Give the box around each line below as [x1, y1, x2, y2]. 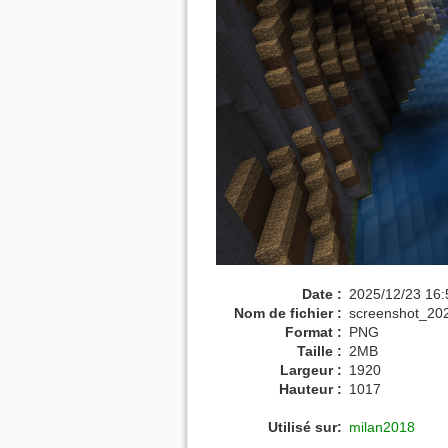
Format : [285, 323, 342, 340]
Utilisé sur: [268, 419, 342, 436]
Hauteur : [279, 380, 342, 397]
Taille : [297, 342, 342, 359]
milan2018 [349, 419, 415, 436]
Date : [302, 285, 342, 302]
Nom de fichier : [234, 304, 342, 321]
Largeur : [280, 361, 342, 378]
